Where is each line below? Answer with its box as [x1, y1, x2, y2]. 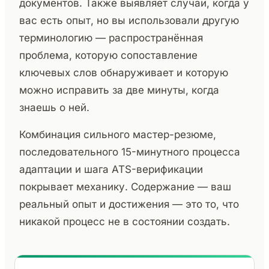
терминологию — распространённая [19, 31, 203, 44]
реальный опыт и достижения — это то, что [19, 198, 239, 210]
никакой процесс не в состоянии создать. [19, 215, 230, 228]
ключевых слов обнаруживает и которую [19, 66, 228, 79]
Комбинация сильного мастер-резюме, [19, 128, 216, 141]
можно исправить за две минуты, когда [19, 83, 219, 96]
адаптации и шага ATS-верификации [19, 163, 203, 175]
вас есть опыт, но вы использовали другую [19, 14, 239, 26]
